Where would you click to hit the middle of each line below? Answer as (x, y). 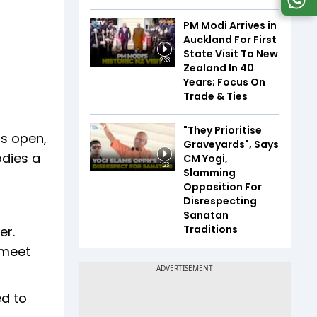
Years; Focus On (224, 82)
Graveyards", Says (231, 145)
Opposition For (223, 187)
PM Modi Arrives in (230, 26)
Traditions (211, 230)
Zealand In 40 (219, 68)
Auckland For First (230, 40)
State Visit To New (231, 54)
